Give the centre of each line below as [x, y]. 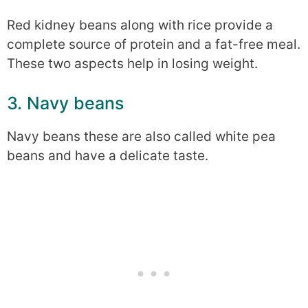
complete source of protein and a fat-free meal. [154, 44]
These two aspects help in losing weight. [132, 63]
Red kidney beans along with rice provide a [140, 25]
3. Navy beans [65, 103]
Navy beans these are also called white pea [141, 137]
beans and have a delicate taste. [108, 156]
